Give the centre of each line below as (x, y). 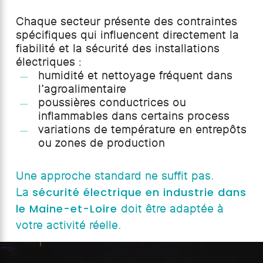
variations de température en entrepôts (142, 130)
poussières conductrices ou (112, 103)
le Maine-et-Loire (66, 209)
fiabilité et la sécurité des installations (117, 49)
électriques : (48, 63)
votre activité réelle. (68, 226)
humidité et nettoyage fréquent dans (135, 76)
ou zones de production (101, 144)
